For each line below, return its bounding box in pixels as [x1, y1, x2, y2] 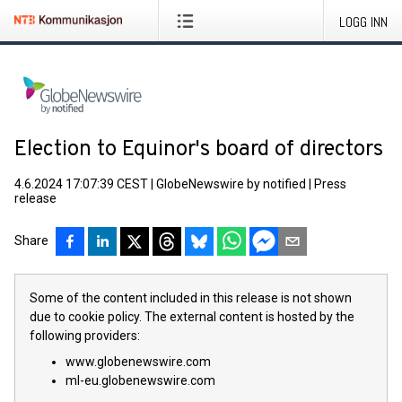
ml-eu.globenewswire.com [66, 373, 215, 388]
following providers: [30, 328, 140, 343]
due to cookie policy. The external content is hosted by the [30, 310, 354, 324]
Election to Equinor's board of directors [14, 136, 383, 163]
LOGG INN [339, 13, 388, 31]
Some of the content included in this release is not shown [30, 291, 352, 305]
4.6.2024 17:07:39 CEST [14, 177, 148, 191]
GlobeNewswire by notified [156, 177, 306, 191]
